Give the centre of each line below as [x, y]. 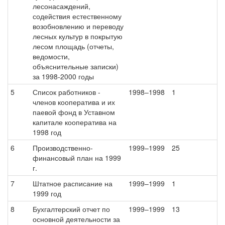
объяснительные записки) [76, 66]
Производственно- [63, 148]
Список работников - [67, 92]
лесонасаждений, [62, 6]
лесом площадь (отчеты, [73, 46]
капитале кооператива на [75, 122]
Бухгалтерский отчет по [71, 209]
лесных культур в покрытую [78, 36]
